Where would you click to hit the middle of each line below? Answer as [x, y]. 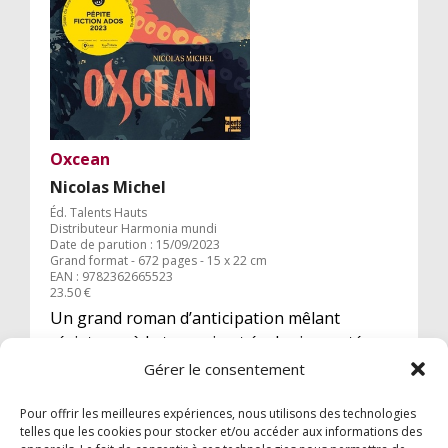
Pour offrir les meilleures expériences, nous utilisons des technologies [218, 413]
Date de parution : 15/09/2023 [135, 244]
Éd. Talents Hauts [98, 212]
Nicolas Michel [108, 186]
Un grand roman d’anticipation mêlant [195, 317]
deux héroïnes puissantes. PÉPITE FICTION [212, 365]
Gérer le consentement [224, 369]
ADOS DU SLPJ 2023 [124, 389]
